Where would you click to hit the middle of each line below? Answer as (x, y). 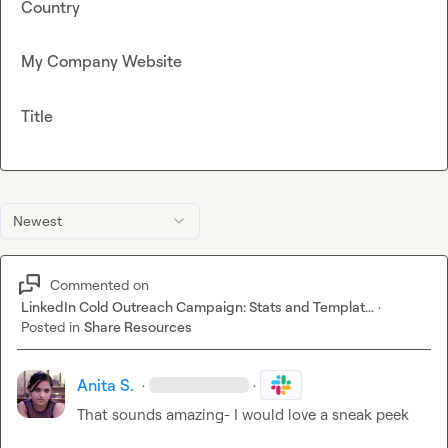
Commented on (99, 284)
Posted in (50, 327)
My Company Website (101, 61)
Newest (37, 221)
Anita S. (105, 385)
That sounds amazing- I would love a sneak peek (243, 415)
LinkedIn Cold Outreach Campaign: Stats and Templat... (197, 307)
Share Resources (138, 327)
